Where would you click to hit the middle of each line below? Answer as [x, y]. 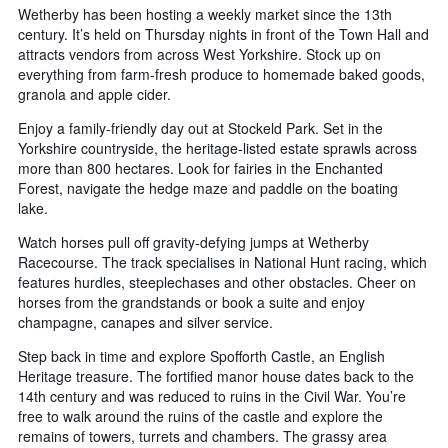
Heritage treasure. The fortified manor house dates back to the [216, 375]
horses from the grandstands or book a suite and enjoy [191, 301]
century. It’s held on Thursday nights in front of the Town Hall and [223, 33]
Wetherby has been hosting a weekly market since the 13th [205, 13]
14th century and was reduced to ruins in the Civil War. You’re [212, 395]
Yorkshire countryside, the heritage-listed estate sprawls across [217, 147]
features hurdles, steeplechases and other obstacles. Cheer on [217, 281]
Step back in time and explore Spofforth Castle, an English [201, 355]
